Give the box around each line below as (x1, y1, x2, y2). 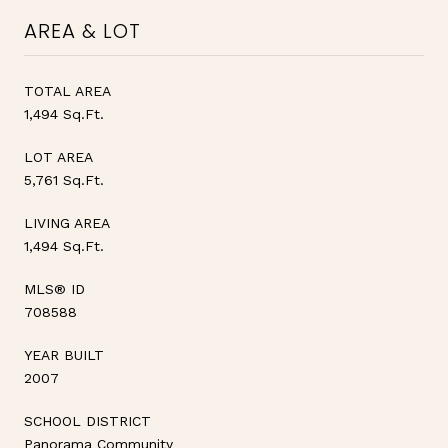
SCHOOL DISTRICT (24, 412, 151, 429)
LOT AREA (24, 148, 93, 165)
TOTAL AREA (24, 82, 111, 99)
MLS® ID (24, 280, 85, 297)
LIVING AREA (24, 214, 110, 231)
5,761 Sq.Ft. (24, 171, 104, 188)
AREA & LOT (24, 16, 141, 45)
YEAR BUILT (24, 346, 104, 363)
